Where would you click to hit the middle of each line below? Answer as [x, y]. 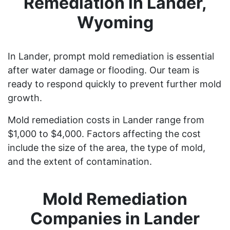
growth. [25, 98]
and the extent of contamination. [80, 161]
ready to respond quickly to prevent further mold [114, 84]
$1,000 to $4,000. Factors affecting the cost [104, 133]
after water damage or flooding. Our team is [103, 70]
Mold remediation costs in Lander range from [106, 120]
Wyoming [115, 22]
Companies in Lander [115, 218]
